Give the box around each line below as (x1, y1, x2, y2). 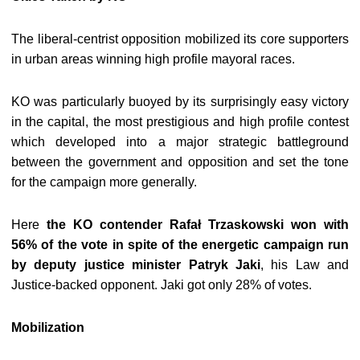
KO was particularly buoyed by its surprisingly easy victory (11, 95, 349, 108)
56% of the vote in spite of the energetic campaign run (11, 238, 349, 252)
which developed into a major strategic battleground (11, 135, 349, 149)
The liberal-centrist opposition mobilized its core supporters (11, 32, 349, 46)
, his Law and (260, 258, 349, 272)
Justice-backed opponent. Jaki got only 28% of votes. (11, 278, 312, 292)
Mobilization (11, 321, 84, 334)
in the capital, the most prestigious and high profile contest (11, 115, 349, 129)
